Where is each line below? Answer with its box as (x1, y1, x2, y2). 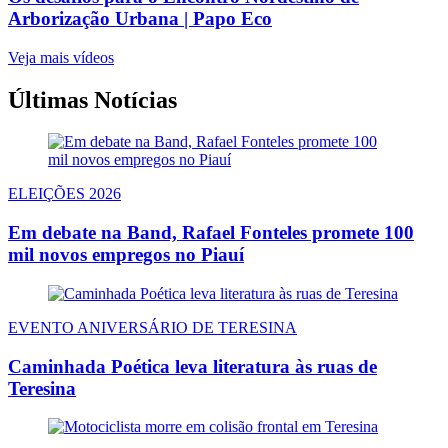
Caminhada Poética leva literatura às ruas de (8, 355, 377, 377)
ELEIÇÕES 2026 (8, 185, 121, 203)
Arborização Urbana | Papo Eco (8, 7, 272, 29)
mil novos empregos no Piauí (8, 244, 244, 266)
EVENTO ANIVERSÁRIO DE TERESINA (8, 318, 297, 336)
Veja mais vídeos (8, 48, 114, 66)
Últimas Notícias (8, 86, 177, 113)
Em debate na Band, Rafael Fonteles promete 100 (8, 222, 414, 244)
